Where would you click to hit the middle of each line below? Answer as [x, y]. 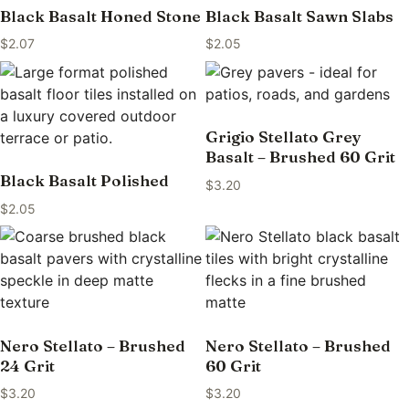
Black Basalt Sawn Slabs [299, 16]
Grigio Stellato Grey [283, 137]
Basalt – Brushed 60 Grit [300, 157]
